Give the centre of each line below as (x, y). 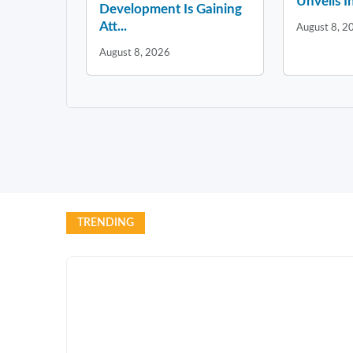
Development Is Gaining (171, 9)
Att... (113, 26)
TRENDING (106, 223)
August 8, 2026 (135, 52)
